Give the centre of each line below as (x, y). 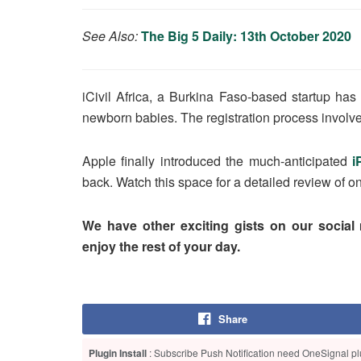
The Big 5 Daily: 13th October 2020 (246, 35)
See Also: (112, 35)
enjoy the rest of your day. (161, 246)
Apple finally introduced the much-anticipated (215, 160)
